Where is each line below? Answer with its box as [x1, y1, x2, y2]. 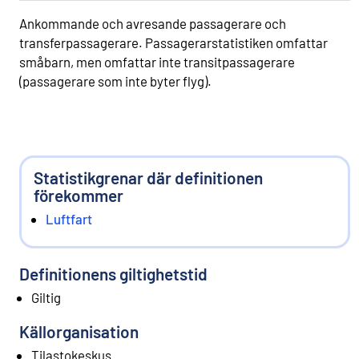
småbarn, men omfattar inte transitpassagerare [19, 53, 295, 70]
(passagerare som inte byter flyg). [19, 72, 212, 89]
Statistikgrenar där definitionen [34, 167, 263, 188]
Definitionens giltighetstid [19, 263, 208, 284]
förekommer [34, 184, 123, 205]
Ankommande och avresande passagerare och [19, 14, 286, 31]
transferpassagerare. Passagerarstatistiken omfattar [19, 34, 328, 50]
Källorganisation [19, 321, 139, 341]
